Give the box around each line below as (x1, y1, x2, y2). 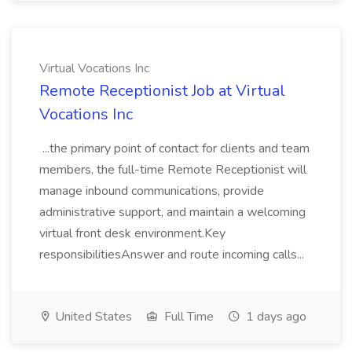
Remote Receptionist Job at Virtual (39, 80, 285, 101)
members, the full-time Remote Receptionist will (39, 161, 306, 178)
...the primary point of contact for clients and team (39, 140, 310, 157)
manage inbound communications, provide (39, 182, 264, 200)
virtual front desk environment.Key (39, 225, 225, 242)
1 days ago (243, 308, 306, 325)
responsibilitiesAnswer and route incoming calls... (39, 246, 307, 263)
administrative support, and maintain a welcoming (39, 203, 306, 221)
